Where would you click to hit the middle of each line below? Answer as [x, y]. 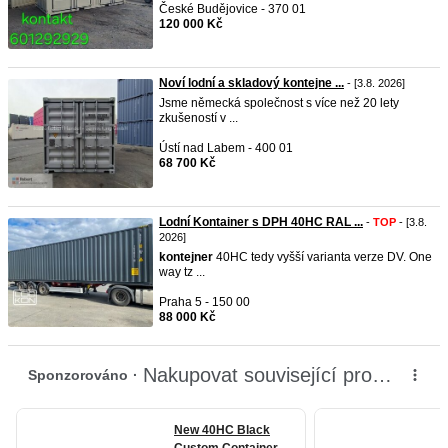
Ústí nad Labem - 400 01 [226, 148]
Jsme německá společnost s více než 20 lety [279, 103]
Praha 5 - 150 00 [204, 302]
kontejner [186, 257]
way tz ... [182, 272]
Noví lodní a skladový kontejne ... [251, 83]
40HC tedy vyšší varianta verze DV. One [322, 257]
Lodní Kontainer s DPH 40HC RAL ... [261, 222]
